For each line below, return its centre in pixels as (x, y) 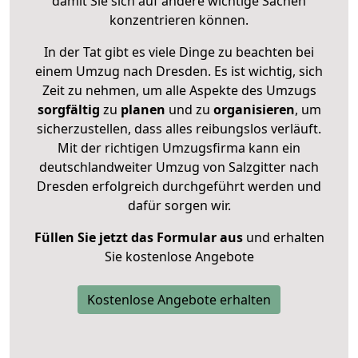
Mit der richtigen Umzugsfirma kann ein (179, 147)
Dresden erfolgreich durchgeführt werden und (179, 186)
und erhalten (283, 237)
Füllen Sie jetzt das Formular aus (138, 237)
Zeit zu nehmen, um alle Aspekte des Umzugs (179, 90)
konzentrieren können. (179, 20)
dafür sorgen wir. (179, 205)
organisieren (252, 109)
